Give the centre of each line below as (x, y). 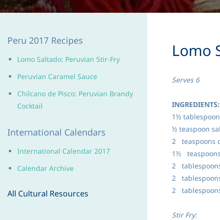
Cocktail (30, 106)
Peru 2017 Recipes (45, 40)
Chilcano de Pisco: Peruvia (60, 94)
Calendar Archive (45, 168)
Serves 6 (186, 80)
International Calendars (56, 132)
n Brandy (118, 94)
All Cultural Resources (48, 193)
